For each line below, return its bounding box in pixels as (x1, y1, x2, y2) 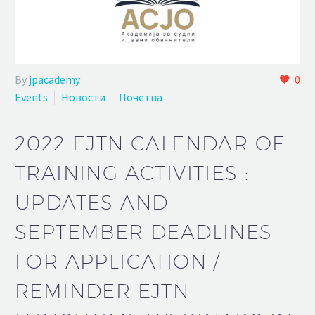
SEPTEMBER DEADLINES (15, 219, 273, 243)
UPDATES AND (15, 190, 169, 214)
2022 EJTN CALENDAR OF (15, 131, 284, 155)
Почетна (119, 89, 162, 104)
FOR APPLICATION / (15, 249, 220, 273)
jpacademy (29, 72, 80, 86)
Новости (61, 89, 105, 104)
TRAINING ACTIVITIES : (15, 160, 250, 184)
